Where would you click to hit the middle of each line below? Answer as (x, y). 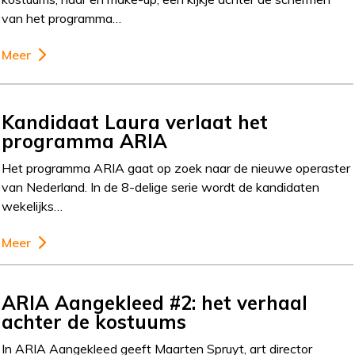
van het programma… (62, 18)
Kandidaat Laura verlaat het (135, 122)
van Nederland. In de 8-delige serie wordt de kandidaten (161, 187)
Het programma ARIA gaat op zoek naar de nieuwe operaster (176, 168)
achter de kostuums (94, 321)
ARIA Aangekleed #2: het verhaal (155, 302)
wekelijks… (32, 206)
